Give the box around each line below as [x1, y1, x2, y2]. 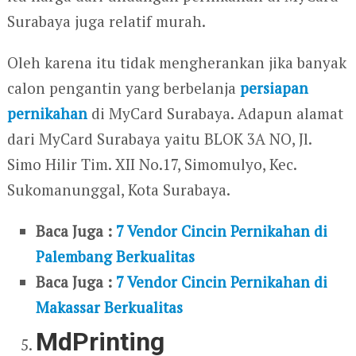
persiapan [239, 78, 308, 99]
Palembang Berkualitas [36, 246, 195, 267]
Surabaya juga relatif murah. [6, 11, 206, 32]
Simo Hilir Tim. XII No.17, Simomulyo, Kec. [6, 154, 296, 175]
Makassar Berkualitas [36, 297, 184, 318]
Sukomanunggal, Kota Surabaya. [6, 180, 230, 200]
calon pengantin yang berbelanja [6, 78, 240, 99]
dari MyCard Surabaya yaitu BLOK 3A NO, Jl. [6, 129, 311, 149]
